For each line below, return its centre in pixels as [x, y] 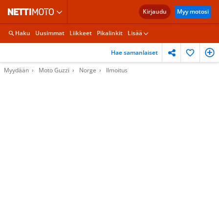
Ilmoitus [117, 70]
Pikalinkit [110, 33]
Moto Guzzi [54, 70]
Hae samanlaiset [134, 52]
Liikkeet [81, 33]
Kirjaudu [155, 11]
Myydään [16, 70]
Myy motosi [193, 11]
